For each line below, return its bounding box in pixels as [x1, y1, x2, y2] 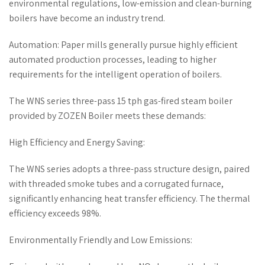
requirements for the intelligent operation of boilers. [9, 67, 222, 80]
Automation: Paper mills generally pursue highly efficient [9, 38, 238, 51]
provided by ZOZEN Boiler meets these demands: [9, 109, 206, 122]
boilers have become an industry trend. [9, 11, 165, 24]
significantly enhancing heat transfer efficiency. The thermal [9, 192, 250, 205]
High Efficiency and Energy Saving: [9, 135, 145, 148]
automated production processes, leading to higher [9, 53, 216, 66]
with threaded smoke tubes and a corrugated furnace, [9, 177, 224, 190]
